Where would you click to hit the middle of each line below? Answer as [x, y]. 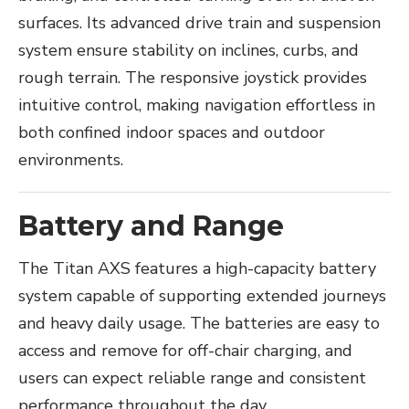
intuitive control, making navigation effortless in [197, 105]
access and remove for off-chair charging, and [185, 351]
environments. [71, 160]
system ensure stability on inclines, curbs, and [189, 51]
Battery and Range [151, 226]
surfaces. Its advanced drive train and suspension [199, 23]
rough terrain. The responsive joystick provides [193, 78]
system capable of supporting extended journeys [202, 296]
